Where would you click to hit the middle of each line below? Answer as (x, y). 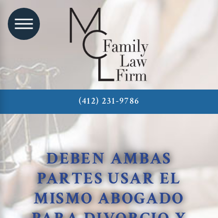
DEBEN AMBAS (109, 159)
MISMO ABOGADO (109, 199)
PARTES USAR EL (109, 179)
